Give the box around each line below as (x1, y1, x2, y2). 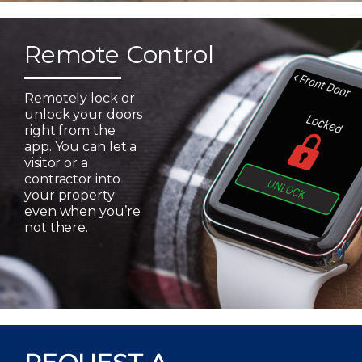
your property (24, 187, 115, 203)
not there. (24, 220, 89, 235)
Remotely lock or (24, 90, 135, 106)
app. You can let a (24, 139, 137, 154)
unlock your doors (24, 107, 143, 122)
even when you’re (24, 204, 141, 219)
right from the (24, 123, 116, 138)
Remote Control (24, 40, 214, 69)
